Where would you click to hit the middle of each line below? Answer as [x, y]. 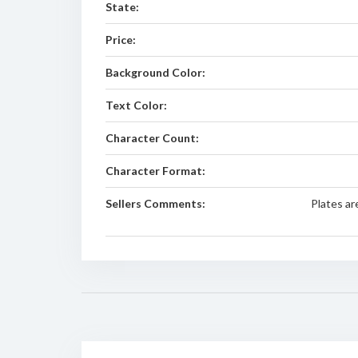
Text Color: [136, 105]
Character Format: [155, 171]
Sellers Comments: [155, 203]
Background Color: [155, 72]
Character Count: [152, 138]
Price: [121, 40]
